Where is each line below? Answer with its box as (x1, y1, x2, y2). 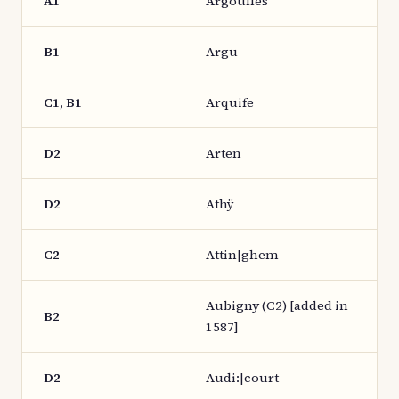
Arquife (206, 94, 254, 111)
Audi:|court (206, 369, 279, 387)
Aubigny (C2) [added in (206, 297, 348, 314)
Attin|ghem (206, 246, 279, 264)
